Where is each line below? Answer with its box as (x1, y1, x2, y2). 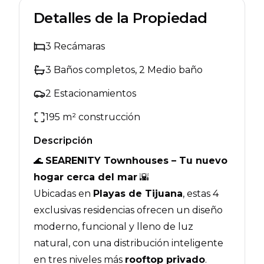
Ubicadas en (34, 188, 93, 199)
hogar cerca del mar (34, 171, 137, 183)
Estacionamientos (51, 88, 136, 99)
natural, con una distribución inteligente (34, 237, 223, 249)
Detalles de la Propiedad (34, 9, 207, 27)
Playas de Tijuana (93, 188, 183, 199)
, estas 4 (183, 188, 219, 199)
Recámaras (51, 41, 105, 52)
